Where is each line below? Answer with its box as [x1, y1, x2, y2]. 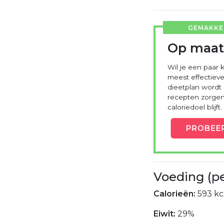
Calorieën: [153, 188, 197, 198]
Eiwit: [153, 208, 177, 218]
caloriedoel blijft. [167, 102, 222, 111]
